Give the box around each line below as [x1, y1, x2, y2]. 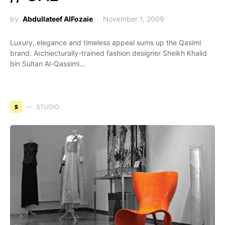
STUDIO [36, 103, 59, 110]
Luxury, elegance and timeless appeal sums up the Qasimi [10, 38, 201, 47]
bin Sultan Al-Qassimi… [10, 59, 85, 68]
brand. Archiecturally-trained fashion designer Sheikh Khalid [10, 49, 207, 57]
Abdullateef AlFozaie [23, 15, 93, 23]
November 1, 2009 [103, 15, 164, 23]
